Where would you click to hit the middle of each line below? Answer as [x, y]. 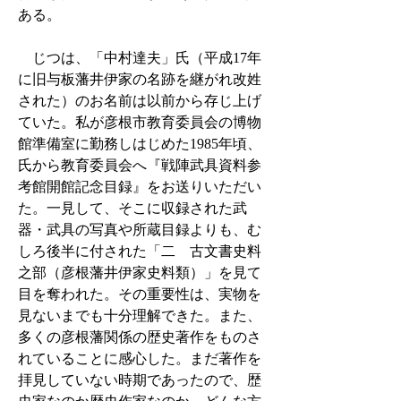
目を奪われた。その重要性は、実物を [140, 294]
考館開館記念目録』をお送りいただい [140, 187]
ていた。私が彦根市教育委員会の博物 [140, 122]
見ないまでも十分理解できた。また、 [140, 316]
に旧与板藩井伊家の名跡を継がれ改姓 [140, 79]
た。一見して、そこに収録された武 [132, 208]
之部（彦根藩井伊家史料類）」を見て [140, 273]
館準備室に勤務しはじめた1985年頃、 [140, 144]
